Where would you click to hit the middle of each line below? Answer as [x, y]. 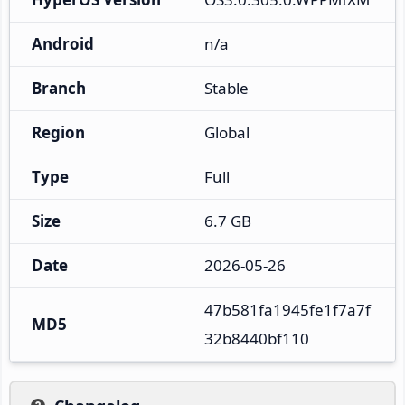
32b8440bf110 [257, 338]
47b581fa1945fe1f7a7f [287, 309]
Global [227, 132]
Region [58, 132]
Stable [226, 88]
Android [63, 43]
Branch [59, 88]
